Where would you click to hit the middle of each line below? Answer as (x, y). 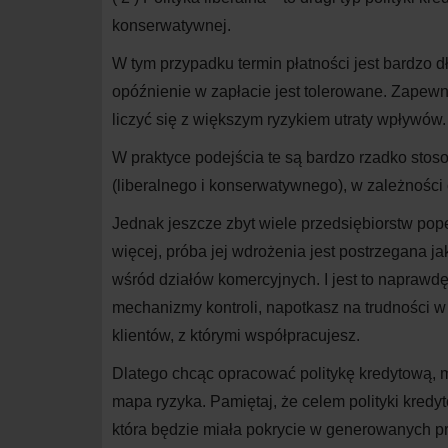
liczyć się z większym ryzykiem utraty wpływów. (279, 120)
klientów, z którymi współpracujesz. (236, 336)
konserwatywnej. (171, 26)
